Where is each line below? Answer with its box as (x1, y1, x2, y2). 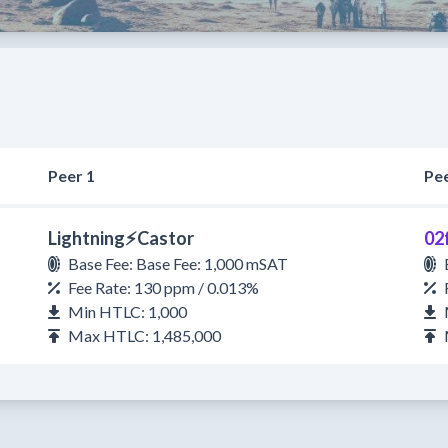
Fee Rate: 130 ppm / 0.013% (68, 278, 259, 297)
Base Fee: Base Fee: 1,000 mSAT (68, 254, 288, 273)
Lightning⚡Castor (48, 227, 194, 249)
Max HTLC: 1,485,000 (68, 326, 221, 345)
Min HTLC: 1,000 (68, 302, 187, 321)
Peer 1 (48, 166, 95, 185)
